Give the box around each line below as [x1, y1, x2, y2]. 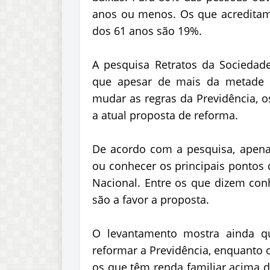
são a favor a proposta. [92, 192, 209, 207]
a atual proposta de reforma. [92, 108, 238, 122]
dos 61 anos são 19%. [92, 24, 202, 38]
